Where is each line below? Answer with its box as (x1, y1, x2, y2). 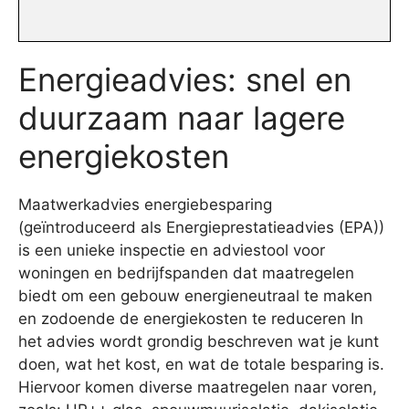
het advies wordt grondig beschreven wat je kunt (18, 331, 379, 351)
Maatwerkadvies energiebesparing (18, 194, 272, 214)
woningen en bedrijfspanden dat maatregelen (18, 263, 354, 282)
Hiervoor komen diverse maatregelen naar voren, (18, 377, 377, 396)
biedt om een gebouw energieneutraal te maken (18, 286, 372, 305)
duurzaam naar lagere (18, 98, 345, 137)
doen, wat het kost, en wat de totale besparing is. (18, 354, 384, 373)
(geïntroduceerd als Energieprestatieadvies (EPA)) (18, 217, 384, 236)
